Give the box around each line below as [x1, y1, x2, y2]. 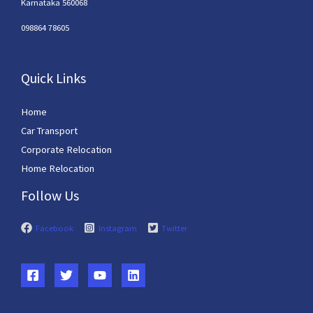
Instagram [98, 221, 137, 233]
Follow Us [21, 186, 79, 204]
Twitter [161, 221, 188, 233]
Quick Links [21, 68, 86, 87]
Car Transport [21, 124, 78, 137]
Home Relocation [21, 161, 94, 175]
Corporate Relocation [21, 143, 112, 156]
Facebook [35, 221, 73, 233]
